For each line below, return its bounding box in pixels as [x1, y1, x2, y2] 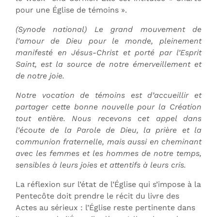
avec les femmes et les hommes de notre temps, [15, 148, 201, 158]
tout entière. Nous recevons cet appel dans [15, 113, 201, 123]
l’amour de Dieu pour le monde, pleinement [15, 36, 201, 46]
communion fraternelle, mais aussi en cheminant [15, 137, 201, 146]
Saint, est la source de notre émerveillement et [15, 59, 201, 69]
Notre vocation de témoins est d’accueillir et [15, 90, 201, 100]
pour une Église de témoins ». [15, 5, 127, 15]
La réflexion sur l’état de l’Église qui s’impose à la [15, 179, 201, 189]
